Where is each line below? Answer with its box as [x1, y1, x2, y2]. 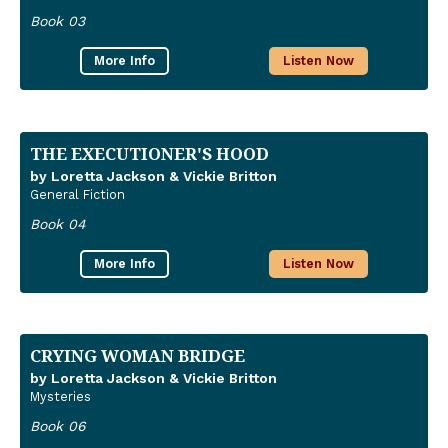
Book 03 [30, 13, 85, 30]
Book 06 [30, 418, 86, 435]
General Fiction [30, 186, 125, 202]
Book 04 [30, 215, 86, 232]
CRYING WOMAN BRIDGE [30, 344, 245, 368]
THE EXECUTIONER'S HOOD [30, 141, 269, 165]
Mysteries [30, 389, 91, 405]
